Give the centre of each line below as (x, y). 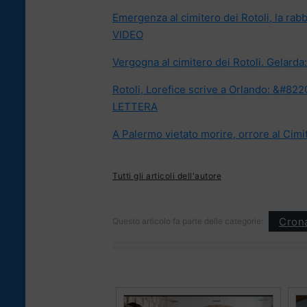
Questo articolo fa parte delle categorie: (188, 221)
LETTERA (135, 107)
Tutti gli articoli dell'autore (167, 176)
